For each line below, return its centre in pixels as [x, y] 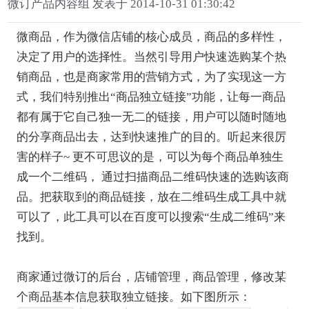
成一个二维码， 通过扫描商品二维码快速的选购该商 [152, 177]
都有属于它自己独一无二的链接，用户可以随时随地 [151, 117]
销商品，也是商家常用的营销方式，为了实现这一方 [151, 77]
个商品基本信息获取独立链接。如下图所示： [133, 297]
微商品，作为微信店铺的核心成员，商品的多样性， [151, 37]
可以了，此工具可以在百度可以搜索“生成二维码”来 [151, 217]
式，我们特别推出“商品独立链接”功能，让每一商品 [151, 97]
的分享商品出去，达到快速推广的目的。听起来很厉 [151, 137]
